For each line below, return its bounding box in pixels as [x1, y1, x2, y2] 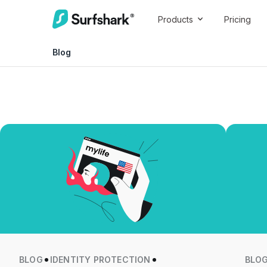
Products [158, 14, 193, 24]
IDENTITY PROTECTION [49, 254, 151, 265]
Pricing [224, 14, 251, 24]
